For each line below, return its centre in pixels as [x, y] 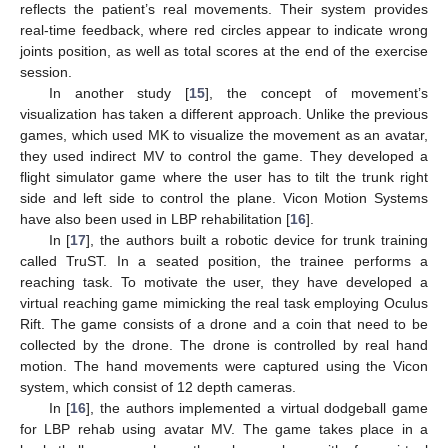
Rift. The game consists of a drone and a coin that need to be [224, 323]
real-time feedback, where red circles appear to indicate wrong [224, 29]
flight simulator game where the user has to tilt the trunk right [224, 176]
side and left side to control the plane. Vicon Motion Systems [224, 197]
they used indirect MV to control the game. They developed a [224, 155]
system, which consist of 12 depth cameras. [158, 386]
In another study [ [119, 92]
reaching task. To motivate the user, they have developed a [224, 281]
